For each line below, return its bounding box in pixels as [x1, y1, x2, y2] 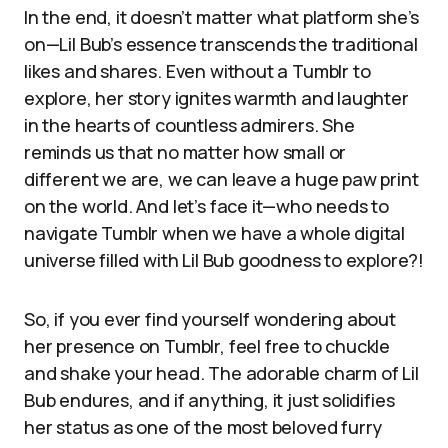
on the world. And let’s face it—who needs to [24, 194, 390, 218]
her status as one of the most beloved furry [24, 415, 383, 439]
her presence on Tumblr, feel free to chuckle [24, 334, 391, 358]
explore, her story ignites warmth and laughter [24, 86, 409, 110]
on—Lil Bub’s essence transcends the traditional [24, 32, 418, 56]
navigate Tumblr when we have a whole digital [24, 221, 406, 245]
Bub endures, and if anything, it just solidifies [24, 388, 395, 412]
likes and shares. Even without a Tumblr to [24, 59, 371, 83]
